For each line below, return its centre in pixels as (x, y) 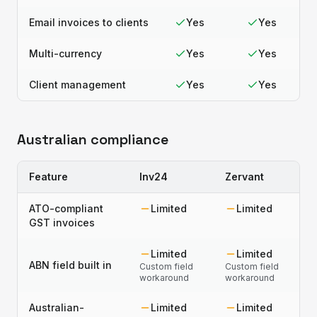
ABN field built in (70, 265)
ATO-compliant (66, 208)
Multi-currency (65, 53)
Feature (48, 177)
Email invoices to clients (89, 22)
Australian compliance (93, 139)
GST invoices (62, 223)
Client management (77, 85)
